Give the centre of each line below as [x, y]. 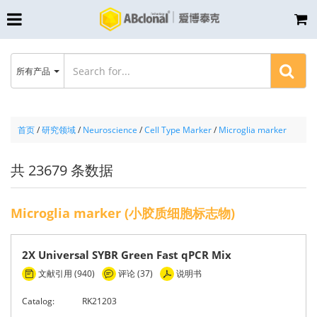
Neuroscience [110, 130]
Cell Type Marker [178, 130]
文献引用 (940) [65, 273]
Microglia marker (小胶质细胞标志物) [123, 213]
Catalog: [38, 301]
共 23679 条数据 [62, 170]
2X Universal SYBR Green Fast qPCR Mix [127, 255]
